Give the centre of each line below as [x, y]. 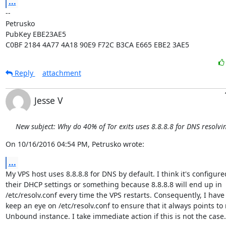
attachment [62, 73]
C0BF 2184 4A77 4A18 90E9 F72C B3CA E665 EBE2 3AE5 [97, 45]
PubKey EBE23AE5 [36, 34]
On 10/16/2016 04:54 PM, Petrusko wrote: [75, 144]
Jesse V [48, 100]
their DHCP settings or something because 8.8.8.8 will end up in [114, 184]
